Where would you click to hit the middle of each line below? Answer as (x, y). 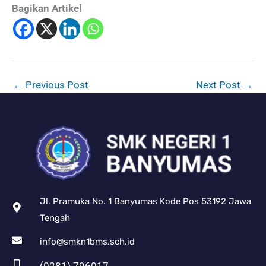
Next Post (219, 85)
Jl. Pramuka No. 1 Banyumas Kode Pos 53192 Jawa (145, 201)
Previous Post (56, 85)
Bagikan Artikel (47, 9)
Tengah (55, 218)
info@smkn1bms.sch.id (87, 242)
